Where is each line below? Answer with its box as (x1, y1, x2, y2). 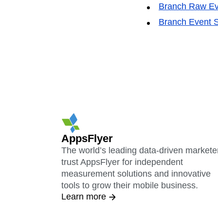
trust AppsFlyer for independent (61, 157, 183, 167)
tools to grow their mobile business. (61, 181, 198, 191)
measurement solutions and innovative (61, 169, 211, 179)
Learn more (61, 192, 106, 202)
